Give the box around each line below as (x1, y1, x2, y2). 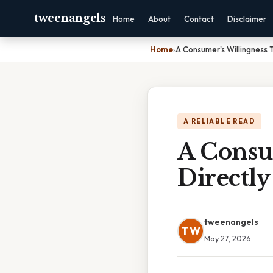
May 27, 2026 (204, 233, 250, 243)
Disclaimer (227, 14, 266, 24)
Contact (183, 14, 214, 24)
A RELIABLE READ (183, 117, 255, 126)
